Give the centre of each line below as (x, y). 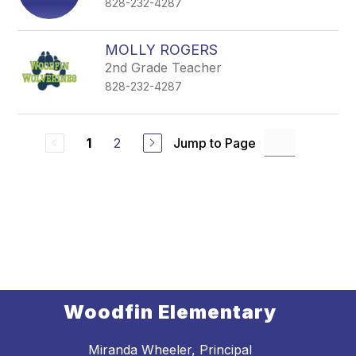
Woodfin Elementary (170, 312)
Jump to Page (214, 143)
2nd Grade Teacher (164, 68)
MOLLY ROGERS (162, 50)
